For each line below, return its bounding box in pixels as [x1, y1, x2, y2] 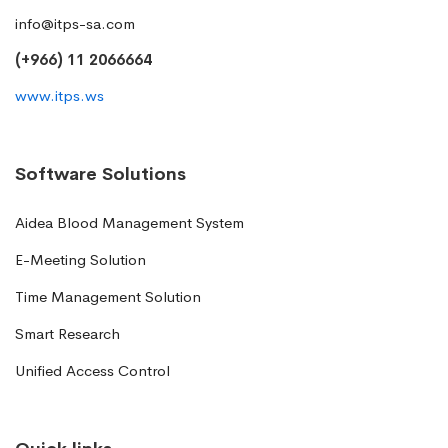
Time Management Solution [15, 286, 201, 306]
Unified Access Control [15, 360, 170, 380]
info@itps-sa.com [15, 13, 135, 33]
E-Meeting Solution [15, 249, 146, 269]
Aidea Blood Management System [15, 212, 244, 232]
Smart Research [15, 323, 120, 343]
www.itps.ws [15, 85, 104, 105]
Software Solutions [15, 162, 186, 185]
